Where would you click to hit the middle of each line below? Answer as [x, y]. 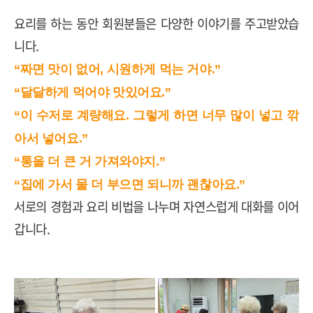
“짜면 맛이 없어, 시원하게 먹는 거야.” [117, 69]
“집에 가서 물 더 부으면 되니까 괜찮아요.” [130, 184]
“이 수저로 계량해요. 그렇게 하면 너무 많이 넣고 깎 [156, 115]
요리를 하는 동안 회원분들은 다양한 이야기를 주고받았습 [156, 23]
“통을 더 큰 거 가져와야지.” [90, 161]
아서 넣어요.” [51, 138]
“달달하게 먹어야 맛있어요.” [93, 92]
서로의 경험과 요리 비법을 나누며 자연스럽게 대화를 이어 [156, 206]
